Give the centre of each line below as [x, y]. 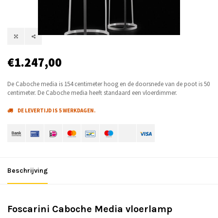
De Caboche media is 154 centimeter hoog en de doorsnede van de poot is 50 [109, 84]
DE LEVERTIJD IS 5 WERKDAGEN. [56, 111]
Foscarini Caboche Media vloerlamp [90, 209]
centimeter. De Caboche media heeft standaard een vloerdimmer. [92, 93]
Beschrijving [27, 171]
